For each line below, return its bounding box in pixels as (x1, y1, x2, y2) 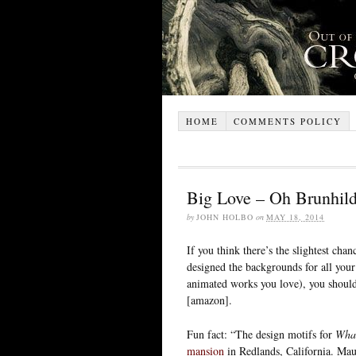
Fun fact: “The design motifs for (187, 326, 335, 342)
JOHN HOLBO (196, 211, 253, 222)
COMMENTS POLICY (233, 114, 342, 127)
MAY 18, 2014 (266, 211, 324, 222)
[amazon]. (187, 292, 232, 308)
